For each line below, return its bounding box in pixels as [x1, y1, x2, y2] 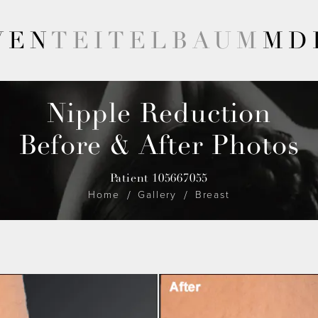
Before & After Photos [18, 128, 300, 163]
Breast [194, 187, 230, 202]
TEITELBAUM [52, 26, 262, 55]
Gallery [138, 187, 177, 202]
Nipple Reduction [47, 97, 271, 131]
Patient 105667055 [109, 171, 209, 186]
